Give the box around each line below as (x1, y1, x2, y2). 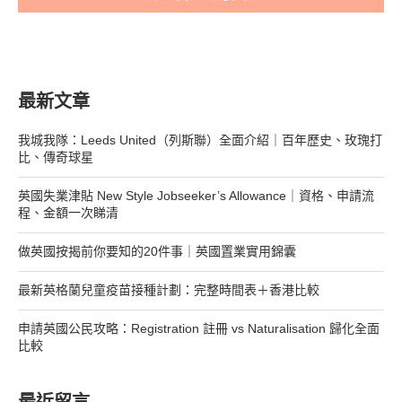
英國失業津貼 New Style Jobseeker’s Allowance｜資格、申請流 (18, 188, 374, 203)
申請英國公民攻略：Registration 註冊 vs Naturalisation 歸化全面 (18, 320, 380, 336)
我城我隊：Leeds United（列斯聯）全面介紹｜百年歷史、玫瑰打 (18, 132, 382, 147)
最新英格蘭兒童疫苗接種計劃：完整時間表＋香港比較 (18, 282, 319, 297)
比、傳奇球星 (18, 149, 93, 164)
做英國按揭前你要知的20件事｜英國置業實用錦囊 (18, 243, 296, 258)
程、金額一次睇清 (18, 205, 118, 220)
